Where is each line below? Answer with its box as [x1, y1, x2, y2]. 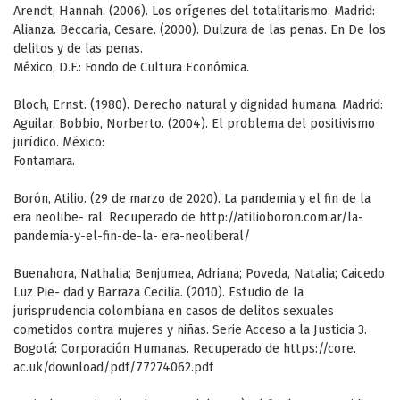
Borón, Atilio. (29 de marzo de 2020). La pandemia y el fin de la [13, 191, 371, 207]
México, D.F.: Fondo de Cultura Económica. [13, 60, 249, 76]
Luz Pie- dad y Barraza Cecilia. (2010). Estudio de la [13, 285, 304, 301]
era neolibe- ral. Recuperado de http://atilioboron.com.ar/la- [13, 210, 363, 226]
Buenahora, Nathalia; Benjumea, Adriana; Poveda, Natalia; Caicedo [13, 266, 385, 282]
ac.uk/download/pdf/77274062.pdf [13, 360, 213, 376]
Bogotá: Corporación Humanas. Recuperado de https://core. [13, 341, 356, 357]
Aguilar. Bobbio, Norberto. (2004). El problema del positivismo [13, 116, 375, 132]
